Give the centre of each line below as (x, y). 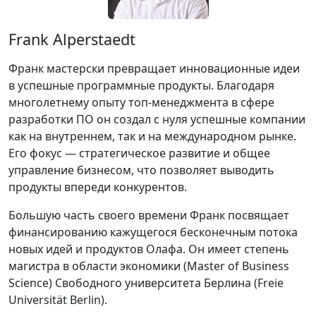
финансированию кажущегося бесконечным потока (153, 232)
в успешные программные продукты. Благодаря (141, 85)
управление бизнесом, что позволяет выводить (141, 170)
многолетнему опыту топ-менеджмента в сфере (141, 102)
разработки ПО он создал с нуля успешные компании (157, 119)
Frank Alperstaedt (72, 39)
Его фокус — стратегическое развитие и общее (139, 153)
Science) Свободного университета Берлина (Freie (146, 283)
